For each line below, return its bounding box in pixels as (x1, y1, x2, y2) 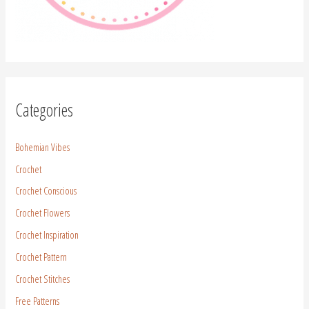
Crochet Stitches (15, 272, 70, 286)
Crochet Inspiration (15, 228, 79, 242)
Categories (15, 97, 74, 121)
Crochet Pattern (15, 250, 68, 264)
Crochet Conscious (15, 183, 77, 198)
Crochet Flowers (15, 206, 70, 220)
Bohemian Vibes (15, 139, 70, 154)
